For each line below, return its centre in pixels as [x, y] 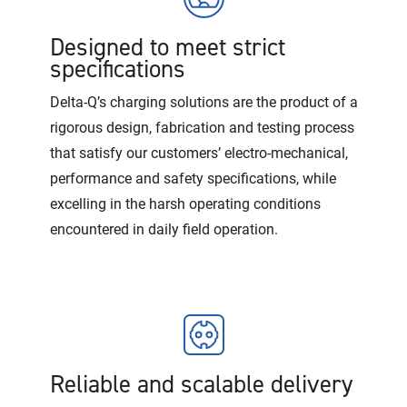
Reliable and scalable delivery [202, 385]
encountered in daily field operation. [164, 229]
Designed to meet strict [168, 48]
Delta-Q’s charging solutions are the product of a [204, 102]
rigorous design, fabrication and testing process [202, 127]
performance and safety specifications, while [193, 178]
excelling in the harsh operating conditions [185, 203]
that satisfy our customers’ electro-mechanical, [199, 153]
